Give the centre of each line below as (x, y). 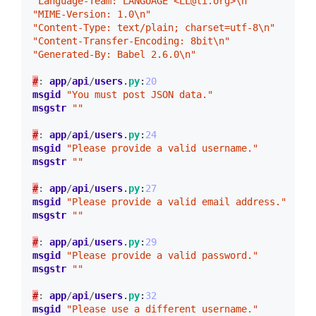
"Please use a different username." (162, 309)
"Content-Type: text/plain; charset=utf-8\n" (154, 27)
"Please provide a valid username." (162, 148)
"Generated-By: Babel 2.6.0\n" (114, 54)
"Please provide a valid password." (162, 255)
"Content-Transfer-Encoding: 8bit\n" (131, 41)
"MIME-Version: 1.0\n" (92, 14)
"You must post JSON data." (140, 94)
